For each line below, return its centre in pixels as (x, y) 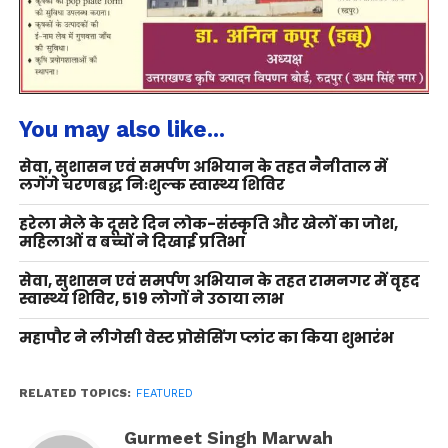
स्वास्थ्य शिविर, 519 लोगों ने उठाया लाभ (151, 299)
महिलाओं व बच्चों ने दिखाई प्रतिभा (131, 242)
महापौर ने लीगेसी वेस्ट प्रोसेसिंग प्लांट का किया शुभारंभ (206, 338)
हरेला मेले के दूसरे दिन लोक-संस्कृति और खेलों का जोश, (208, 224)
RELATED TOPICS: (74, 394)
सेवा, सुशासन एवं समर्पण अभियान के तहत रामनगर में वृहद (219, 281)
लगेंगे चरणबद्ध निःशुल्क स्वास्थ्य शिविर (151, 185)
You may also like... (121, 129)
